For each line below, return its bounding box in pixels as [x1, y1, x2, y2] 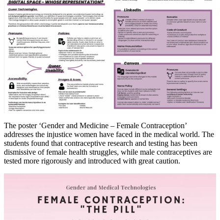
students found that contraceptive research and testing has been [4, 139, 197, 148]
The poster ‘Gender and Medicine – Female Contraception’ [4, 121, 187, 130]
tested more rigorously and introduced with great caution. [4, 157, 180, 165]
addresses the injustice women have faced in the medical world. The [4, 130, 214, 139]
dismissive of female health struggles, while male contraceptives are [4, 148, 212, 157]
